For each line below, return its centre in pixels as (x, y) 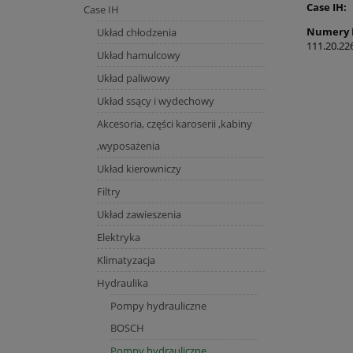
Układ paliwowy (133, 78)
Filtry (108, 191)
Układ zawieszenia (139, 214)
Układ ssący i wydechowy (155, 100)
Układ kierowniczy (139, 168)
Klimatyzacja (126, 260)
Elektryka (118, 237)
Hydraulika (122, 282)
